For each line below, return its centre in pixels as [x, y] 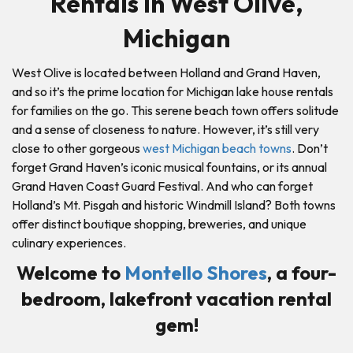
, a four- [302, 272]
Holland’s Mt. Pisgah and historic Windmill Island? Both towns [174, 204]
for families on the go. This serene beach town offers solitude [175, 110]
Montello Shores [196, 272]
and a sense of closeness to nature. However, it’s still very [165, 129]
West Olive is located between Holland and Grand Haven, [166, 72]
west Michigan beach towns [217, 148]
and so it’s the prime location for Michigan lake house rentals [173, 91]
